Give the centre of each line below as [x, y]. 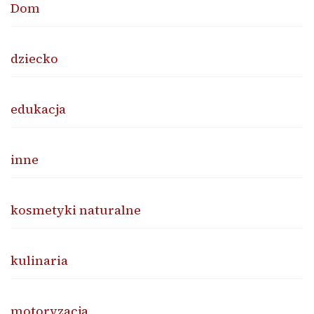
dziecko [34, 58]
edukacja [38, 109]
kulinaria [39, 260]
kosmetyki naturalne [76, 210]
